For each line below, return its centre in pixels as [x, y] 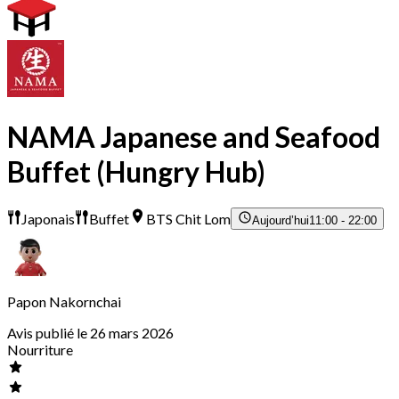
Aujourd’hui [281, 221]
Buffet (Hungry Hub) [136, 171]
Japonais [48, 219]
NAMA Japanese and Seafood [194, 136]
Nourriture [40, 350]
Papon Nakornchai [64, 302]
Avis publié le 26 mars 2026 [90, 333]
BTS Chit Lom [189, 219]
